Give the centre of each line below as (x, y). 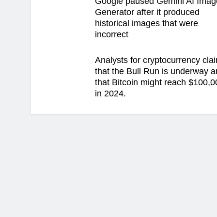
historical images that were (147, 23)
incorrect (112, 34)
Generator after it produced (147, 12)
